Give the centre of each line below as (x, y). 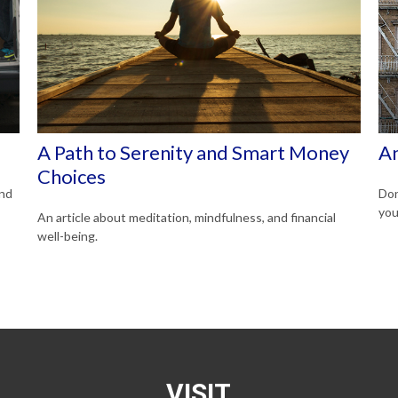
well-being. (68, 235)
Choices (72, 176)
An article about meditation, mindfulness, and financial (187, 217)
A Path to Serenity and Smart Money (194, 152)
